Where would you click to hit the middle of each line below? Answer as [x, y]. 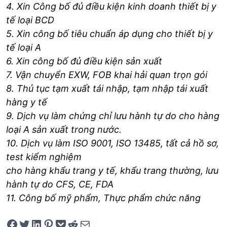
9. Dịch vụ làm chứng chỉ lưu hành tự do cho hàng [113, 116]
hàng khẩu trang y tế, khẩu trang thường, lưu [122, 171]
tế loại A [24, 48]
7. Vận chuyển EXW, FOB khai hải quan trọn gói [107, 75]
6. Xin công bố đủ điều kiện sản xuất [84, 61]
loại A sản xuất [39, 130]
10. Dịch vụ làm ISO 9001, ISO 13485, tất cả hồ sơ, [112, 143]
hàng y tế [27, 102]
